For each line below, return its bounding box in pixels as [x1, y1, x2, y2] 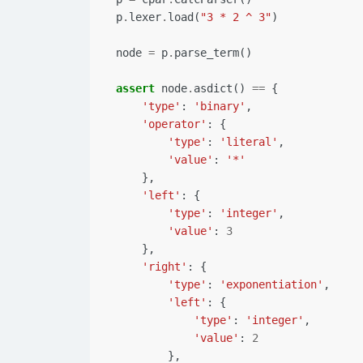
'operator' [142, 117, 207, 131]
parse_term [174, 46, 239, 60]
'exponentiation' [220, 278, 323, 292]
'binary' [194, 100, 246, 113]
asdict [194, 82, 233, 96]
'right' [142, 260, 187, 274]
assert [116, 82, 155, 96]
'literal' [220, 135, 278, 149]
